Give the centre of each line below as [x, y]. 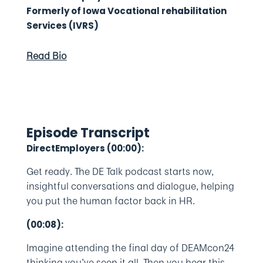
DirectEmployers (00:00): [85, 148]
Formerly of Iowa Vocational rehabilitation [126, 11]
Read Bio [46, 56]
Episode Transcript [88, 133]
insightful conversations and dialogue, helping [130, 186]
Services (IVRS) [62, 26]
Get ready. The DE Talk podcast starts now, [120, 171]
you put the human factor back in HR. [110, 201]
